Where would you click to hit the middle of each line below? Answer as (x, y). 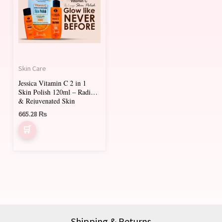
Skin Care (32, 69)
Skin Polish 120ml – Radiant (59, 92)
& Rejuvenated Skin (47, 101)
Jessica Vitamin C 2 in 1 (53, 83)
